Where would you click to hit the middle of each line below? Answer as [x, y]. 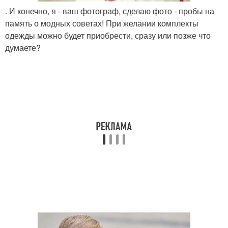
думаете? [23, 48]
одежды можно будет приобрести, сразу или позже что [108, 36]
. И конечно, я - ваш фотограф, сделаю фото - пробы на [110, 11]
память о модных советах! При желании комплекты [102, 23]
